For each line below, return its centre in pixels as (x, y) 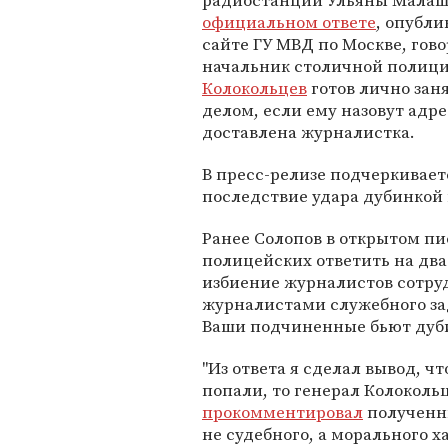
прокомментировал (282, 412)
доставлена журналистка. (308, 132)
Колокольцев (254, 88)
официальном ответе (289, 22)
